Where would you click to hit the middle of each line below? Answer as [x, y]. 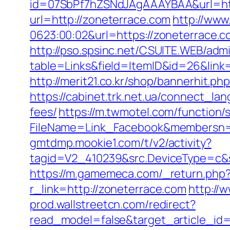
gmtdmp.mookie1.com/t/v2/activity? [121, 143]
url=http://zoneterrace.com [100, 20]
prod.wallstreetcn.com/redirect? [113, 204]
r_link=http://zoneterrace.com [108, 189]
